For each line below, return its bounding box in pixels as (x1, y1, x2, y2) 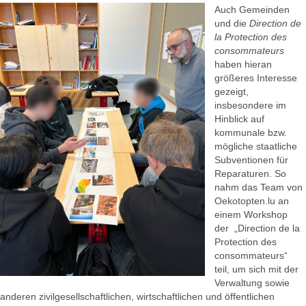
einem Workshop (214, 209, 288, 221)
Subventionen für (214, 154, 288, 166)
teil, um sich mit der (214, 264, 298, 275)
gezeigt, (214, 86, 249, 98)
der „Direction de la (214, 223, 300, 234)
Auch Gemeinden (214, 4, 290, 16)
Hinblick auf (214, 113, 264, 125)
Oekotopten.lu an (214, 195, 289, 207)
